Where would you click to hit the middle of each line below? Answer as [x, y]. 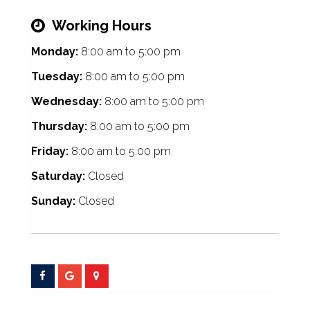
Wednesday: [66, 101]
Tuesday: [56, 76]
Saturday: [58, 176]
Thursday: [59, 126]
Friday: [49, 151]
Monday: [54, 51]
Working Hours [101, 25]
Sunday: [53, 201]
